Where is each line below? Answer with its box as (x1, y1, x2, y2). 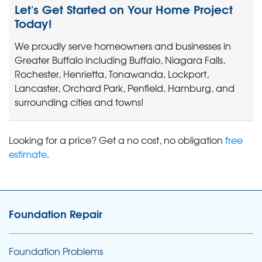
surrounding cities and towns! (15, 94, 144, 109)
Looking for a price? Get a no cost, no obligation (9, 132, 225, 147)
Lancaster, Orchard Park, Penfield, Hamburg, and (15, 80, 235, 95)
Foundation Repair (9, 205, 102, 222)
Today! (15, 13, 52, 32)
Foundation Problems (9, 243, 103, 258)
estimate (9, 146, 47, 161)
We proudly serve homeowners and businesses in (15, 38, 231, 53)
